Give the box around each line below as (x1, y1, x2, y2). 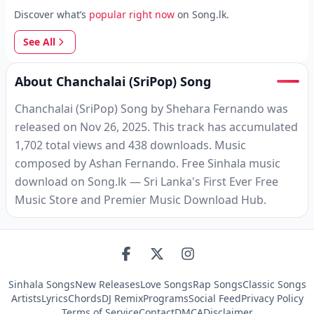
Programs (142, 292, 189, 305)
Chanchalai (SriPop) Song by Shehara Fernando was (15, 101, 288, 116)
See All (23, 35, 55, 48)
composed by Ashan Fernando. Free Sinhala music (15, 156, 280, 171)
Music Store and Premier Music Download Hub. (15, 192, 266, 207)
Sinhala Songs (8, 278, 75, 291)
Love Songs (139, 278, 193, 291)
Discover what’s (14, 8, 86, 21)
